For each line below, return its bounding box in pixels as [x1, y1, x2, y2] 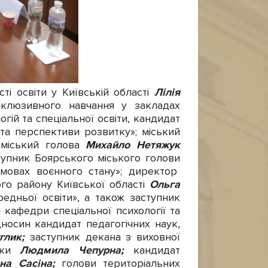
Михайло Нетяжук [86, 139, 181, 152]
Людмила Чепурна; [20, 244, 134, 257]
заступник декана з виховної [29, 231, 180, 244]
